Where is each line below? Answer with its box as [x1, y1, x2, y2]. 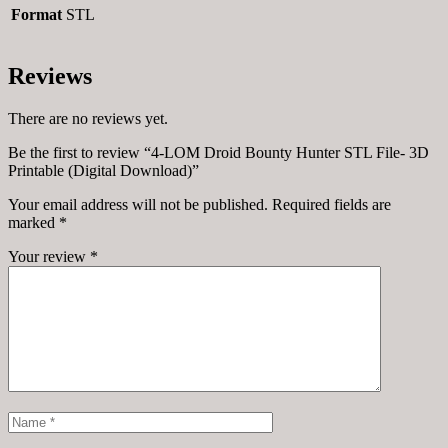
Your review [8, 247, 90, 265]
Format [11, 5, 62, 23]
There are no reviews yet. [8, 109, 168, 127]
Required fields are [272, 195, 391, 213]
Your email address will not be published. [8, 195, 268, 213]
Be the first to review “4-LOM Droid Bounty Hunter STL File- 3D [8, 143, 429, 161]
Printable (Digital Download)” [8, 161, 199, 179]
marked [8, 213, 59, 231]
